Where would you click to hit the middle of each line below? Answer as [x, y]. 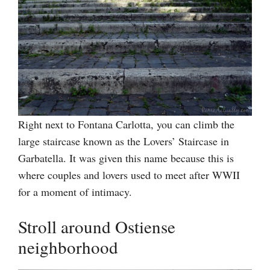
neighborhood [68, 246]
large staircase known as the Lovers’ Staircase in [124, 141]
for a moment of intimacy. [75, 191]
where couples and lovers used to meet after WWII [129, 174]
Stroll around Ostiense [97, 226]
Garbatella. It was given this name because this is [126, 158]
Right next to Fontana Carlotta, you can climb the [126, 124]
